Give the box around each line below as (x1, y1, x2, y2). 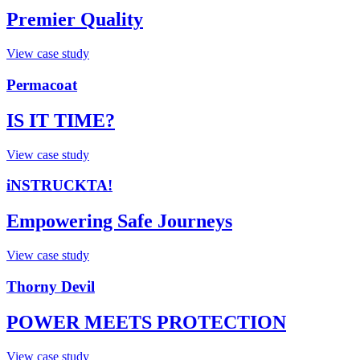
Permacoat (6, 76, 77, 93)
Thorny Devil (6, 277, 95, 295)
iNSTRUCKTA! (6, 177, 112, 194)
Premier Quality (6, 9, 143, 31)
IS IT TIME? (6, 109, 115, 131)
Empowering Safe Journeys (6, 211, 232, 232)
